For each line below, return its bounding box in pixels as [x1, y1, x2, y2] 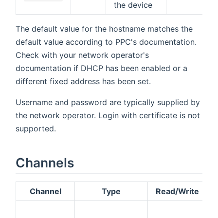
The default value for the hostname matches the [16, 24, 193, 34]
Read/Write [156, 186, 199, 196]
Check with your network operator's [16, 50, 149, 60]
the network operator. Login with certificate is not [16, 110, 200, 121]
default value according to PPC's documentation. [16, 37, 197, 47]
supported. [16, 124, 56, 134]
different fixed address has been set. [16, 76, 151, 87]
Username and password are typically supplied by [16, 97, 200, 108]
